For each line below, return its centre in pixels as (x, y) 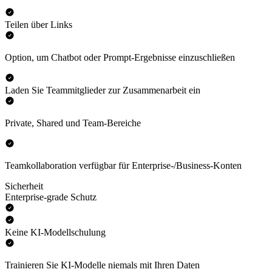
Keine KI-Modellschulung (55, 233)
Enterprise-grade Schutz (51, 197)
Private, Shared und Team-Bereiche (73, 123)
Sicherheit (24, 186)
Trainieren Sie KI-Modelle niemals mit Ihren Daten (102, 265)
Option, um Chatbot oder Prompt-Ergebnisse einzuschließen (120, 58)
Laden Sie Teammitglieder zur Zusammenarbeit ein (103, 90)
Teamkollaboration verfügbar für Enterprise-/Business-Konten (123, 166)
